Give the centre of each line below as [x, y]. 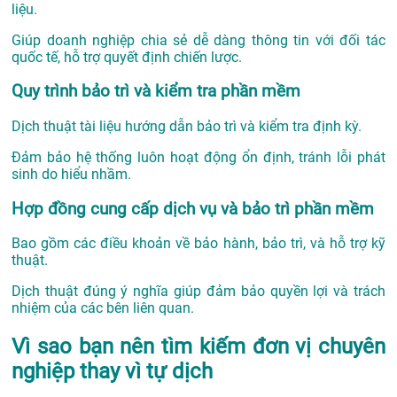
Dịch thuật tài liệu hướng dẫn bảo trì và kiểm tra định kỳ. [187, 126]
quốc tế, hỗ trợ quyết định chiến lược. [127, 57]
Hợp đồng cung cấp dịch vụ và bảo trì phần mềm [193, 209]
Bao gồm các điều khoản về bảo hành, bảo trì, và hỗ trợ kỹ [198, 244]
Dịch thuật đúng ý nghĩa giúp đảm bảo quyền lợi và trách [198, 292]
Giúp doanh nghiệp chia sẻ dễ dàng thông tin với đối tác [198, 40]
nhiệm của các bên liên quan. [103, 308]
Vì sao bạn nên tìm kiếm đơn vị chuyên [198, 347]
